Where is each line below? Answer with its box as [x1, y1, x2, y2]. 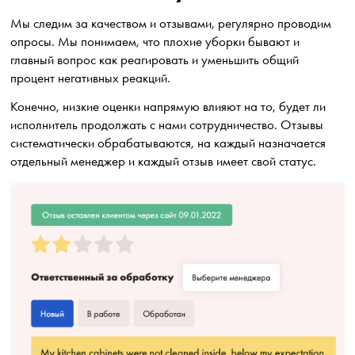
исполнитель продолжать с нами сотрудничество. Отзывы [10, 117, 324, 133]
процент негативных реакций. [10, 70, 174, 86]
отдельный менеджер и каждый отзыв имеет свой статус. [10, 154, 320, 170]
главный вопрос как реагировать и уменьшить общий [10, 52, 300, 67]
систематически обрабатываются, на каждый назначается [10, 136, 326, 151]
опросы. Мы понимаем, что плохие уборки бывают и [10, 33, 300, 49]
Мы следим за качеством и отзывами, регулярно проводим [10, 15, 332, 31]
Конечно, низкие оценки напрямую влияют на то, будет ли [10, 99, 326, 115]
